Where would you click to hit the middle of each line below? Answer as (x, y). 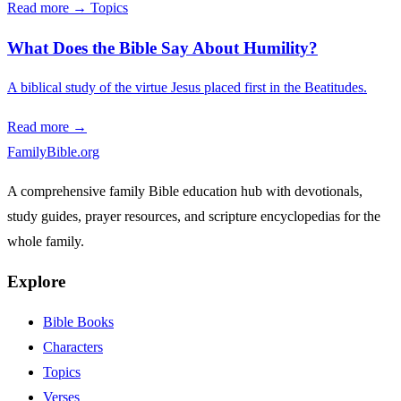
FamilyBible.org (53, 152)
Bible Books (78, 321)
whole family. (46, 242)
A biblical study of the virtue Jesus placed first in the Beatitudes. (187, 88)
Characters (73, 346)
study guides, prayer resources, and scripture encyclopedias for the (194, 217)
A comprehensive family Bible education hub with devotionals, (185, 192)
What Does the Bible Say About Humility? (162, 47)
